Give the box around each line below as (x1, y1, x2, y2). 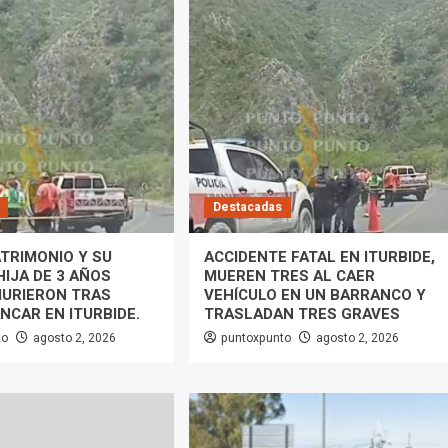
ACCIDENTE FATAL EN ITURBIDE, (203, 246, 435, 269)
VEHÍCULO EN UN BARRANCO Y (203, 284, 426, 307)
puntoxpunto (220, 329, 291, 348)
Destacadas (212, 198, 282, 217)
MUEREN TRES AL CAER (203, 265, 375, 288)
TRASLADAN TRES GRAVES (203, 303, 400, 326)
